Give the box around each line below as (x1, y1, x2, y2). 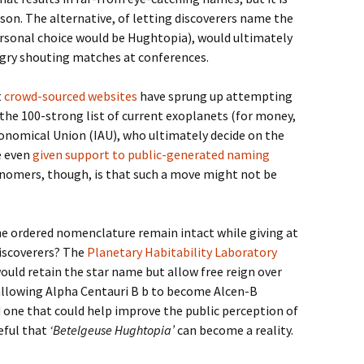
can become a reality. (175, 322, 293, 338)
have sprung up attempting (137, 88, 292, 104)
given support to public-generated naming (32, 146, 270, 162)
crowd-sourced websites (2, 88, 137, 104)
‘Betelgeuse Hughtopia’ (50, 322, 175, 338)
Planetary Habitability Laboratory (87, 244, 277, 260)
